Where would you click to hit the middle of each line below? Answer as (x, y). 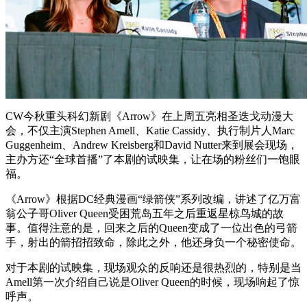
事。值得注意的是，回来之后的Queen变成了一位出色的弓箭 (151, 228)
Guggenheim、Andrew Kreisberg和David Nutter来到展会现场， (152, 145)
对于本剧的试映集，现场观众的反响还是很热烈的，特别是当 (153, 267)
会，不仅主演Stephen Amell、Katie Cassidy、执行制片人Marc (150, 130)
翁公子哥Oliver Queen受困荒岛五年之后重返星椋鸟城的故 (145, 213)
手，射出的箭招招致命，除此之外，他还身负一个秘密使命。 (153, 242)
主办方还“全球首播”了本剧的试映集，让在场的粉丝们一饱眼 (153, 159)
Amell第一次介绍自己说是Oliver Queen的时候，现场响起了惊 (152, 282)
